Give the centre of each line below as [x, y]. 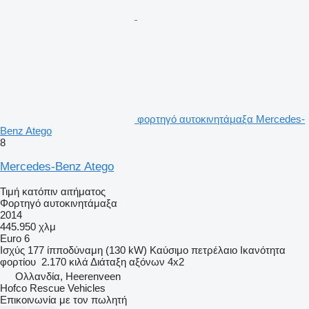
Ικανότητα [263, 250]
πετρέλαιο [214, 250]
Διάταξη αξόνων [128, 261]
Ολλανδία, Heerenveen [68, 276]
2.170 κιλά [65, 261]
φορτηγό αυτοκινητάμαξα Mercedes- [221, 119]
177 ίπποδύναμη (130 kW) [87, 250]
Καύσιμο [169, 250]
